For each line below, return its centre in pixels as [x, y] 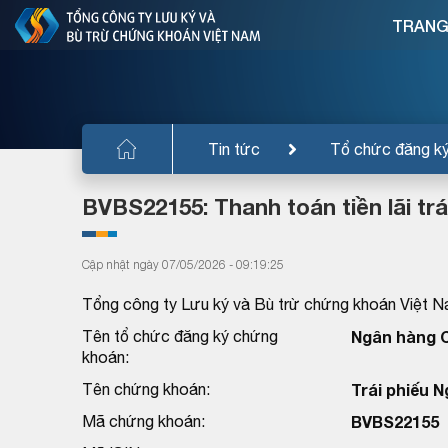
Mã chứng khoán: [143, 420]
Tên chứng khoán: [146, 388]
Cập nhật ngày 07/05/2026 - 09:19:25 [183, 264]
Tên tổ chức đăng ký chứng [180, 335]
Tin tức [234, 148]
